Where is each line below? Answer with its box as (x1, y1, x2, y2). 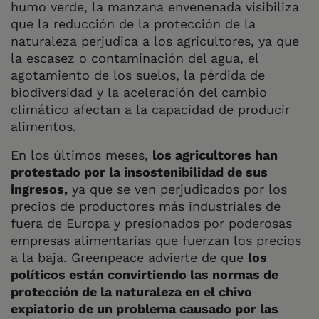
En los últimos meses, (11, 147, 152, 162)
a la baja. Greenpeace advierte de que (11, 249, 248, 265)
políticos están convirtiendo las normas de (11, 266, 278, 282)
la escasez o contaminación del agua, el (11, 50, 258, 66)
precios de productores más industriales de (11, 198, 281, 214)
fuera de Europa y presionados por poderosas (11, 215, 292, 231)
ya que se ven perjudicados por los (68, 181, 287, 197)
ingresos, (11, 181, 68, 197)
